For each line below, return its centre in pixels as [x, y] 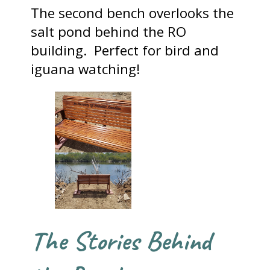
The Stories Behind [121, 240]
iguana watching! [86, 69]
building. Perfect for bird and [125, 50]
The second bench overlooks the [133, 13]
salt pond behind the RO [109, 31]
